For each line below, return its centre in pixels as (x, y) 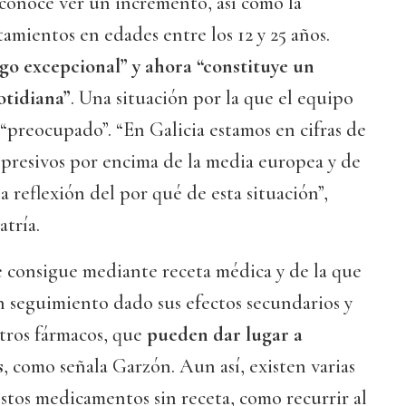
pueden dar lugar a (225, 335)
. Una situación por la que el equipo (212, 98)
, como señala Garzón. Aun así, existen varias (179, 367)
